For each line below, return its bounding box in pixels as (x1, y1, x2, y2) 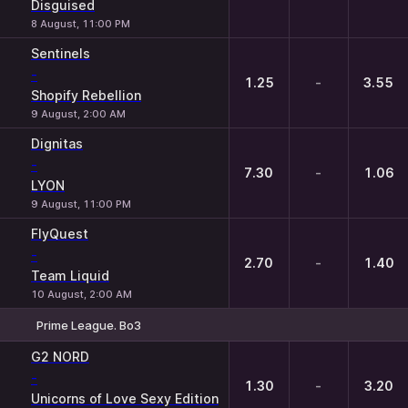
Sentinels (31, 46, 90, 61)
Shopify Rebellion (31, 87, 141, 103)
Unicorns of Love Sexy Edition (31, 391, 219, 406)
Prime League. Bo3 (36, 317, 141, 332)
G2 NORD (31, 349, 89, 364)
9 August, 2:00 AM (31, 107, 126, 120)
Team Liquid (31, 268, 109, 283)
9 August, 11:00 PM (31, 198, 131, 210)
